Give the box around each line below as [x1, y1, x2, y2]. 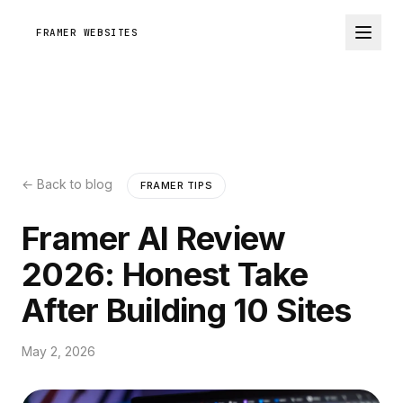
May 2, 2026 [22, 344, 95, 359]
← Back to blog [22, 176, 112, 192]
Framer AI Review [22, 219, 286, 258]
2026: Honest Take [22, 255, 309, 294]
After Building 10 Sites [22, 291, 352, 330]
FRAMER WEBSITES [36, 25, 139, 39]
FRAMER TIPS [140, 179, 213, 192]
